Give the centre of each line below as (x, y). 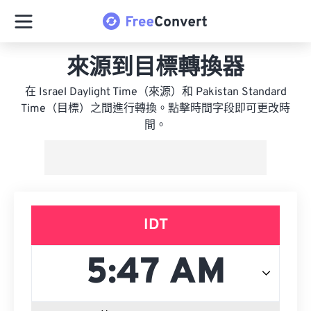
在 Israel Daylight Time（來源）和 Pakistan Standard (155, 92)
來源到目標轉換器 (155, 69)
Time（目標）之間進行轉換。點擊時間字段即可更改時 (155, 109)
